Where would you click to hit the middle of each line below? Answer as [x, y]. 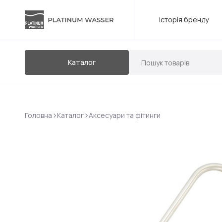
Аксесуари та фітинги [125, 115]
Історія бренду [184, 20]
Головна [38, 115]
